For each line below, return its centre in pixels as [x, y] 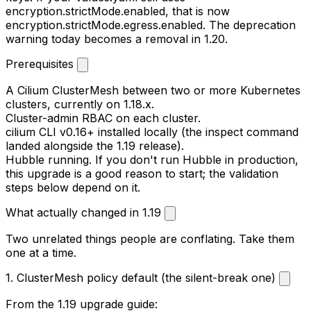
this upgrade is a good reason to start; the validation [142, 173]
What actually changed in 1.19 [85, 212]
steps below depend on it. [73, 187]
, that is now [197, 11]
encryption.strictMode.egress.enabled [104, 25]
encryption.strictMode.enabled [85, 11]
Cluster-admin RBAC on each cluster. [103, 118]
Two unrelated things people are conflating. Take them [150, 238]
